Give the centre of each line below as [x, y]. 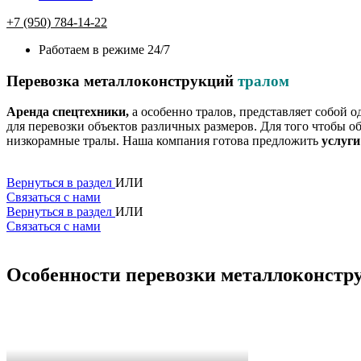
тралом [263, 81]
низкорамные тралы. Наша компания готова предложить [164, 141]
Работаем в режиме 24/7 [104, 49]
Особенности [64, 275]
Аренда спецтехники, [69, 112]
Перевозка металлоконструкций [122, 81]
